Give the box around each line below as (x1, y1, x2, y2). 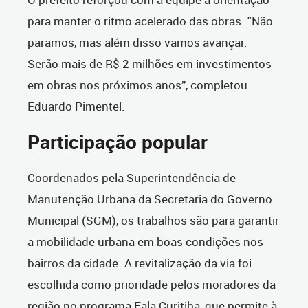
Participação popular (27, 129, 208, 155)
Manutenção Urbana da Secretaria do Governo (27, 191, 272, 208)
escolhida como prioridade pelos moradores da (27, 276, 276, 293)
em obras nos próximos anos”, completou (27, 77, 247, 93)
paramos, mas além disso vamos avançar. (27, 34, 247, 51)
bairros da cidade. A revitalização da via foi (27, 255, 252, 272)
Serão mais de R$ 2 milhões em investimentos (27, 56, 272, 72)
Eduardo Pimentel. (27, 98, 125, 115)
